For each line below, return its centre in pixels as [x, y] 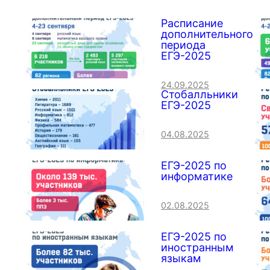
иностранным [197, 248]
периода [183, 45]
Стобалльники [199, 95]
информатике [197, 177]
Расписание [192, 24]
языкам [181, 259]
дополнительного [207, 34]
